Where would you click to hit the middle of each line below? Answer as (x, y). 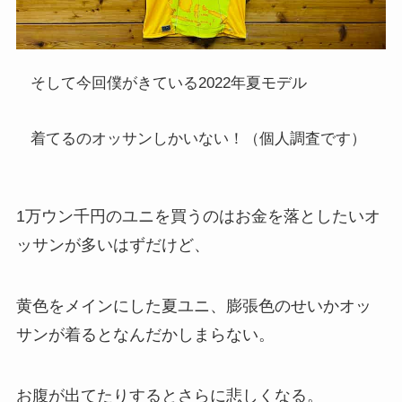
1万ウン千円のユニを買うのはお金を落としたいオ (198, 217)
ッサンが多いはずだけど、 (113, 245)
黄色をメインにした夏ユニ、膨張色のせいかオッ (193, 306)
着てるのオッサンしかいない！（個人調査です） (199, 139)
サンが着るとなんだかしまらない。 (145, 335)
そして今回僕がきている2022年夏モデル (169, 83)
